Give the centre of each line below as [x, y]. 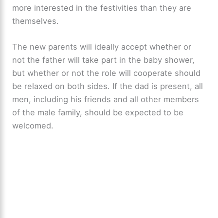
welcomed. [33, 126]
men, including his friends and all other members [106, 100]
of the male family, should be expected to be [98, 113]
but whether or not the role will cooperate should [107, 73]
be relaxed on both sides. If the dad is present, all [108, 86]
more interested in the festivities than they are [102, 8]
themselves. [36, 21]
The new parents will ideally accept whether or [102, 47]
